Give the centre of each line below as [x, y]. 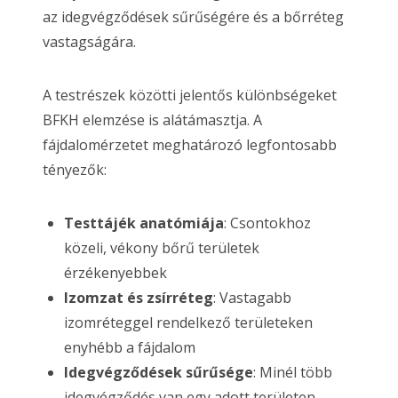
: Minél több [293, 372]
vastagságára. [89, 42]
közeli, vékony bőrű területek [162, 248]
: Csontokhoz [267, 223]
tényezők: [75, 170]
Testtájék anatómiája [144, 223]
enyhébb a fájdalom [130, 347]
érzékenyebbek [115, 273]
